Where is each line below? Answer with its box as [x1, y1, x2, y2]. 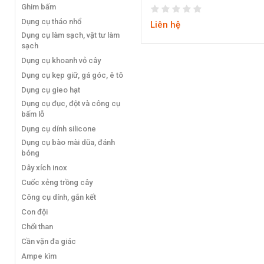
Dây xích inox [21, 163, 67, 172]
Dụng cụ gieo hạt [21, 85, 80, 94]
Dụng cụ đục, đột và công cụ [21, 98, 120, 108]
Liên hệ [150, 19, 180, 30]
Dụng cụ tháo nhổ [21, 16, 81, 26]
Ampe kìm [21, 251, 57, 260]
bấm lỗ [21, 109, 44, 118]
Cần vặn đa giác [21, 236, 76, 246]
